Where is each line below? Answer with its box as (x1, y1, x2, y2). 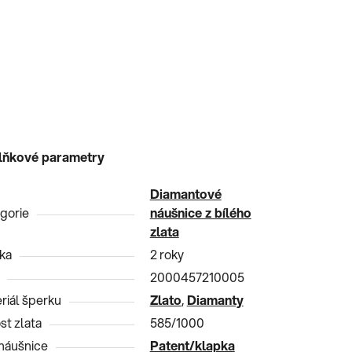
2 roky (149, 244, 184, 263)
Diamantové (149, 184, 222, 203)
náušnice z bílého (149, 203, 251, 222)
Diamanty (186, 290, 244, 309)
